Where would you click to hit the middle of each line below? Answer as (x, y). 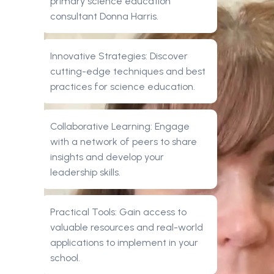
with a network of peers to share (124, 142)
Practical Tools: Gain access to (118, 212)
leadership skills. (85, 172)
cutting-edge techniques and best (128, 72)
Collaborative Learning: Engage (120, 127)
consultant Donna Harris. (104, 17)
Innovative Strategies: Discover (119, 56)
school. (65, 258)
